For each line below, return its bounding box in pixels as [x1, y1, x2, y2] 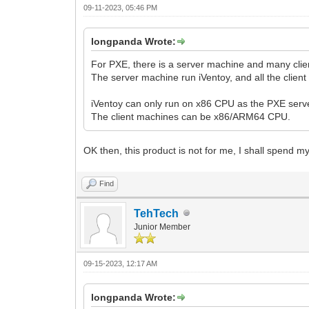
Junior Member [134, 221, 191, 232]
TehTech [134, 207, 179, 219]
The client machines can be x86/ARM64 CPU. [91, 110, 291, 122]
